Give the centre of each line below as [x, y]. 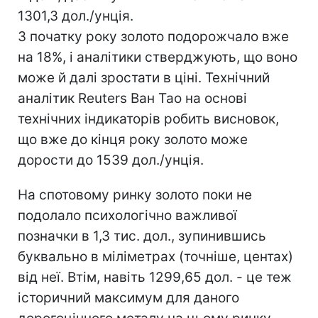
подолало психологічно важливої [127, 215]
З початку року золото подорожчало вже [153, 36]
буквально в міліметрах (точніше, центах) [155, 256]
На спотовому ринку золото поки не [135, 194]
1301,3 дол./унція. [76, 16]
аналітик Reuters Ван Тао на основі [132, 98]
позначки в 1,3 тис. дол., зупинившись [142, 236]
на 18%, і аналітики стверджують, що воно [158, 57]
